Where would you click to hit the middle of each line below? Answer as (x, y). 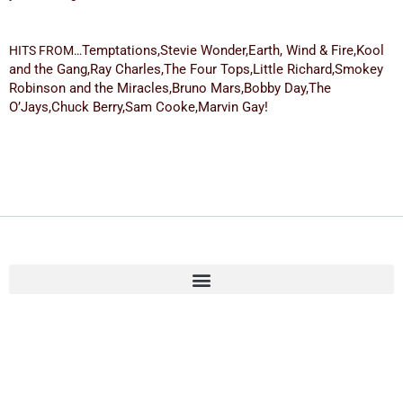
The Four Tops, (208, 69)
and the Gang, (49, 69)
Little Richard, (294, 69)
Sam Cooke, (161, 107)
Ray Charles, (127, 69)
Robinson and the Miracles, (90, 88)
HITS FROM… (45, 50)
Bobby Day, (276, 88)
